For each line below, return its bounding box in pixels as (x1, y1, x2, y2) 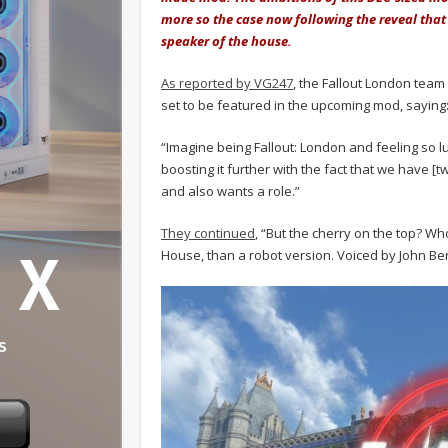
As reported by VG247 (161, 73, 293, 92)
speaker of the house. (161, 31, 292, 50)
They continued (161, 223, 255, 242)
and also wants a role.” (161, 181, 300, 200)
